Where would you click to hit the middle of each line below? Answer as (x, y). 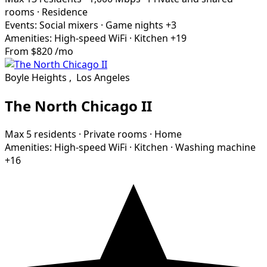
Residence (65, 12)
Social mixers (69, 25)
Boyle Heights (36, 78)
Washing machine (215, 148)
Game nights (134, 25)
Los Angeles (103, 78)
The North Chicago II (78, 106)
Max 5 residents (41, 134)
